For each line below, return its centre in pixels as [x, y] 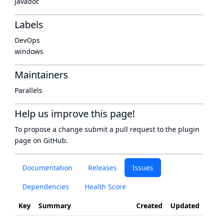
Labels [29, 25]
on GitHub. [50, 140]
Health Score [105, 187]
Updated [185, 206]
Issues [143, 168]
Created [149, 206]
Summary [55, 206]
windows [29, 51]
